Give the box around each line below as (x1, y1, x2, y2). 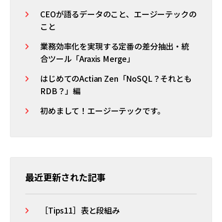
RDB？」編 (40, 85, 81, 97)
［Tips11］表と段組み (40, 204, 120, 216)
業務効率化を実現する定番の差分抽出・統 (40, 40, 189, 52)
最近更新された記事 (25, 170, 106, 183)
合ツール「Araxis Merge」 (40, 53, 135, 64)
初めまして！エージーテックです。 (40, 105, 165, 116)
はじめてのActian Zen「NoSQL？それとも (40, 72, 192, 84)
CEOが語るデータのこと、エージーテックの (40, 8, 197, 20)
